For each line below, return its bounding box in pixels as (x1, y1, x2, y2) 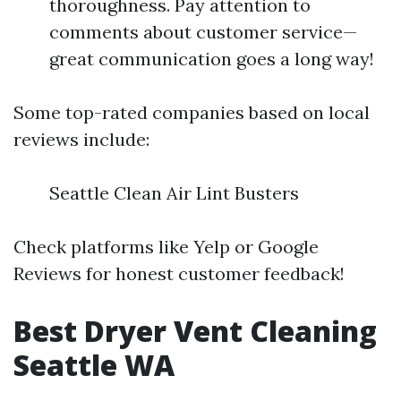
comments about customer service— (49, 21, 357, 43)
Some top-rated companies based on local (13, 101, 370, 124)
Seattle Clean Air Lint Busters (49, 182, 299, 204)
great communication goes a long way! (49, 47, 374, 70)
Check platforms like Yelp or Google (13, 235, 319, 258)
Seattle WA (13, 346, 175, 384)
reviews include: (13, 128, 149, 150)
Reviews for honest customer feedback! (13, 262, 345, 285)
